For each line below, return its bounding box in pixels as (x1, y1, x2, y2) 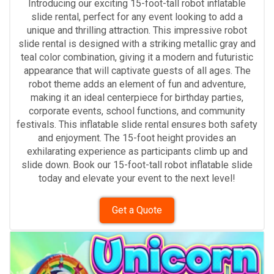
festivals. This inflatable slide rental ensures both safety (17, 118, 257, 130)
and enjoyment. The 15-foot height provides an (38, 131, 236, 144)
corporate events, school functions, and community (29, 105, 245, 117)
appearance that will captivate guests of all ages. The (23, 64, 251, 76)
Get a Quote (112, 204, 162, 216)
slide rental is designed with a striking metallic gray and (18, 37, 256, 50)
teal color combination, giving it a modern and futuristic (21, 51, 253, 63)
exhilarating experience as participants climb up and (26, 145, 248, 157)
